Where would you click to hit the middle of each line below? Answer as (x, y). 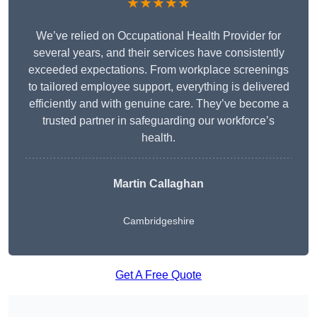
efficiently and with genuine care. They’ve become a (158, 104)
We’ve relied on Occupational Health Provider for (158, 36)
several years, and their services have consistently (158, 53)
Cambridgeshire (158, 221)
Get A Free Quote (158, 275)
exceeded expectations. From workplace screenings (158, 70)
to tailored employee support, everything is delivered (158, 87)
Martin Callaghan (158, 184)
